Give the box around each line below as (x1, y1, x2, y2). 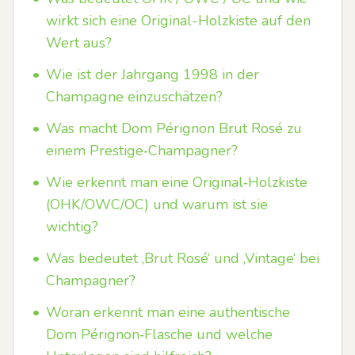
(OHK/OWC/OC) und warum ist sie (46, 195, 268, 214)
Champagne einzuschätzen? (46, 87, 223, 106)
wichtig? (46, 217, 98, 236)
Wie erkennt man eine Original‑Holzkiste (46, 173, 307, 192)
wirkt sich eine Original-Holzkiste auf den (46, 11, 311, 30)
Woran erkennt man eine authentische (46, 303, 290, 322)
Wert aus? (46, 33, 112, 52)
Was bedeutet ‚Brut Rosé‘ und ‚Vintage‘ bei (46, 249, 319, 268)
